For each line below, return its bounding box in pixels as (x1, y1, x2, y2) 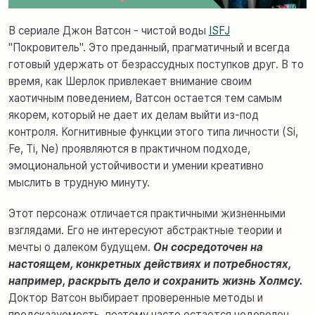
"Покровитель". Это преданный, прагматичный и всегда (8, 40, 290, 54)
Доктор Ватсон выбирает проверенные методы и (8, 290, 263, 304)
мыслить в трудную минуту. (8, 175, 150, 189)
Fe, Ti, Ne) (8, 141, 59, 155)
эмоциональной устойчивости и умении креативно (8, 158, 264, 172)
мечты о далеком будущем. (8, 240, 153, 254)
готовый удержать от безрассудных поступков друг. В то (8, 57, 304, 71)
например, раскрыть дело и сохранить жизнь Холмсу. (8, 274, 303, 288)
